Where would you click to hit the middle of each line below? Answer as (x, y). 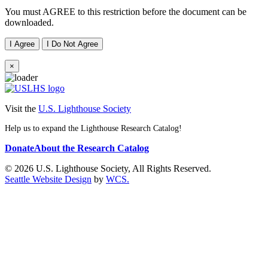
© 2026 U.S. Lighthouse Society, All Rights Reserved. (108, 169)
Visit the (22, 109)
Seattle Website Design (48, 179)
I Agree (22, 44)
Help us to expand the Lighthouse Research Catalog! (93, 129)
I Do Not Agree (72, 44)
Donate (19, 148)
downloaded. (29, 23)
